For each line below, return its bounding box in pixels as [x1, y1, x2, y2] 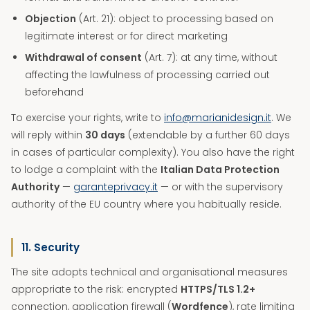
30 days [85, 128, 125, 142]
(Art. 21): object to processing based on [76, 12, 273, 26]
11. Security [21, 240, 80, 255]
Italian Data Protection [161, 163, 280, 176]
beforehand [25, 85, 84, 99]
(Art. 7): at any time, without [142, 51, 277, 64]
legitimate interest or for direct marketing [25, 29, 228, 43]
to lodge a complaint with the [11, 163, 161, 176]
